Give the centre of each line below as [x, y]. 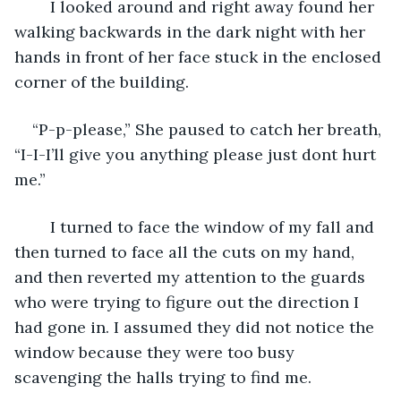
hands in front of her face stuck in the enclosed [200, 56]
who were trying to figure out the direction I [189, 302]
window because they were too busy [157, 352]
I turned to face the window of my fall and [41, 226]
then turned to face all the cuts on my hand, [187, 252]
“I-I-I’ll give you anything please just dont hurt [197, 154]
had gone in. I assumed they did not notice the [196, 327]
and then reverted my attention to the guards [192, 277]
